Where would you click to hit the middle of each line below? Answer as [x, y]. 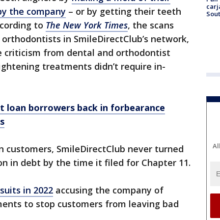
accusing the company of [108, 190]
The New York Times [87, 25]
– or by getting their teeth [124, 12]
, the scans [151, 25]
